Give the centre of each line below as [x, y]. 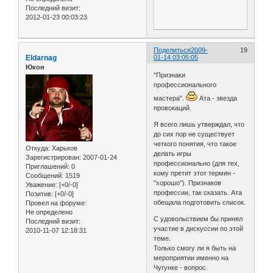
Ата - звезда [218, 98]
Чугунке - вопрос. [181, 268]
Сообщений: [44, 176]
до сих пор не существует [194, 134]
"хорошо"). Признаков [188, 183]
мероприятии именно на [191, 258]
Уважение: [41, 185]
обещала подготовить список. [200, 203]
